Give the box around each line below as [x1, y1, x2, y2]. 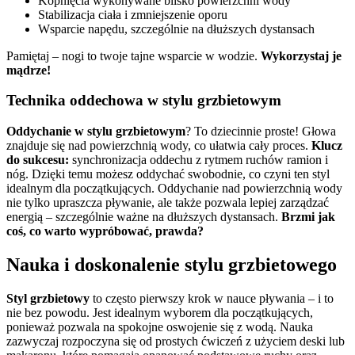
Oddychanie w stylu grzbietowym [6, 124, 185, 138]
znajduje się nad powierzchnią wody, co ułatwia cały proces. [6, 139, 311, 152]
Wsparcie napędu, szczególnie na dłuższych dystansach [38, 21, 315, 36]
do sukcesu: [6, 153, 69, 166]
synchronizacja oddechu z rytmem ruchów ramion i [69, 153, 328, 166]
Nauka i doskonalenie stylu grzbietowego [6, 254, 337, 275]
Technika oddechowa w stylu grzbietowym [6, 92, 281, 109]
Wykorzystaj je [261, 48, 342, 63]
